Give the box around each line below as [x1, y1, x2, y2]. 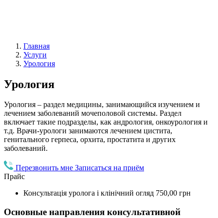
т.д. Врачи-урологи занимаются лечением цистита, [4, 127, 172, 135]
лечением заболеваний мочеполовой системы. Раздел [4, 109, 182, 118]
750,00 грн [156, 189, 191, 198]
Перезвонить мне [16, 163, 75, 172]
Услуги [23, 50, 47, 59]
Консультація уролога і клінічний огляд [23, 189, 156, 198]
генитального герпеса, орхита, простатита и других [4, 135, 176, 144]
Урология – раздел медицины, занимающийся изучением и [4, 100, 200, 109]
